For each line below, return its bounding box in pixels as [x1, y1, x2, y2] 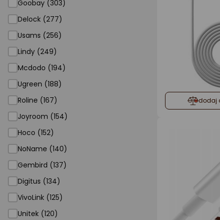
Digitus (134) [18, 176, 60, 186]
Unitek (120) [18, 209, 58, 219]
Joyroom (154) [18, 111, 68, 121]
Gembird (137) [18, 160, 67, 170]
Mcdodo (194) [18, 63, 66, 73]
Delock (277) [18, 14, 62, 24]
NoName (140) [18, 144, 67, 154]
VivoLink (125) [18, 192, 63, 202]
